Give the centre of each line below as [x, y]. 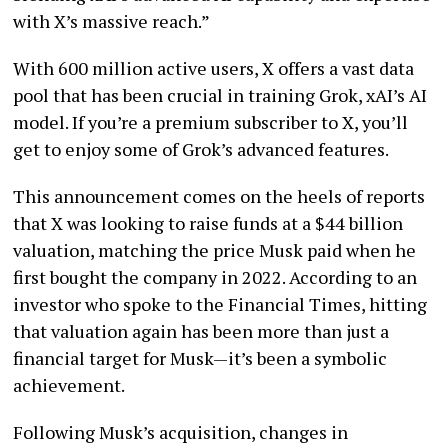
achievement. [69, 384]
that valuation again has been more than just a [201, 330]
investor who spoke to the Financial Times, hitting [220, 303]
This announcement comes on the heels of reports [219, 195]
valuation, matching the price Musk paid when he [215, 249]
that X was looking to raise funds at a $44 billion [208, 222]
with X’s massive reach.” [112, 20]
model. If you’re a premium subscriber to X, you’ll [211, 121]
